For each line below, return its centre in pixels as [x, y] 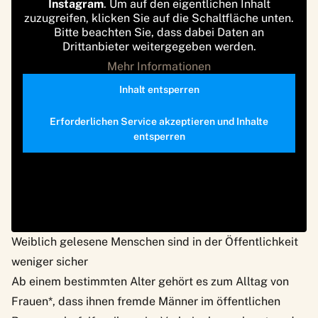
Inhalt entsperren [159, 89]
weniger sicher [50, 261]
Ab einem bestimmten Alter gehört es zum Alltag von [150, 281]
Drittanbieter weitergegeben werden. [159, 46]
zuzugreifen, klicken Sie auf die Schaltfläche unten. [159, 18]
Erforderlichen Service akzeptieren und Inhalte [159, 121]
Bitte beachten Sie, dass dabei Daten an [159, 32]
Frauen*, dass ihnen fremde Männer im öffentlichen [146, 301]
